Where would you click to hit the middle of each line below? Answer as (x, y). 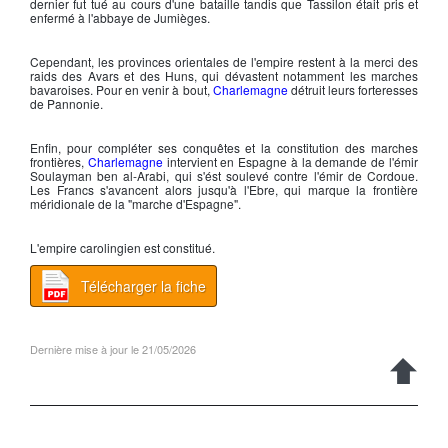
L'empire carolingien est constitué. (122, 247)
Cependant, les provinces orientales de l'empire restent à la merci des (224, 61)
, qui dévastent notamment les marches (306, 75)
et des (142, 75)
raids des (59, 75)
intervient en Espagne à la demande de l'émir (290, 161)
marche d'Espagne (183, 203)
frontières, (59, 161)
